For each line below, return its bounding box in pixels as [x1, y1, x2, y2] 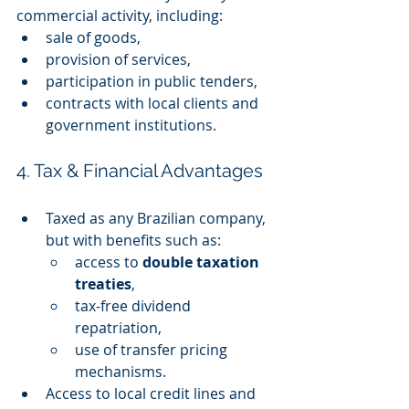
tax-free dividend [75, 296, 194, 317]
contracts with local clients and [46, 93, 262, 114]
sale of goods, [46, 27, 141, 48]
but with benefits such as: [46, 230, 221, 251]
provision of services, [46, 49, 191, 70]
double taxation [142, 252, 263, 273]
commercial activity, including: [16, 5, 223, 26]
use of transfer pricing [75, 340, 231, 361]
